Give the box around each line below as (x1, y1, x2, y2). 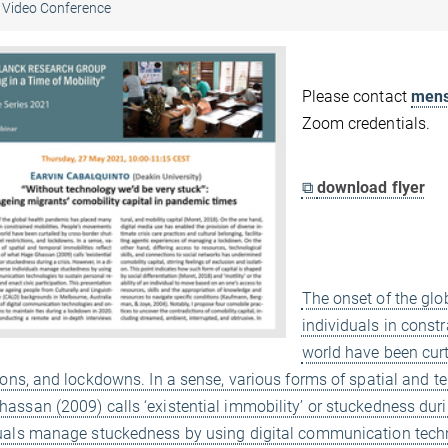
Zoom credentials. (301, 114, 431, 133)
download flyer (316, 178, 426, 197)
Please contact (301, 87, 411, 106)
